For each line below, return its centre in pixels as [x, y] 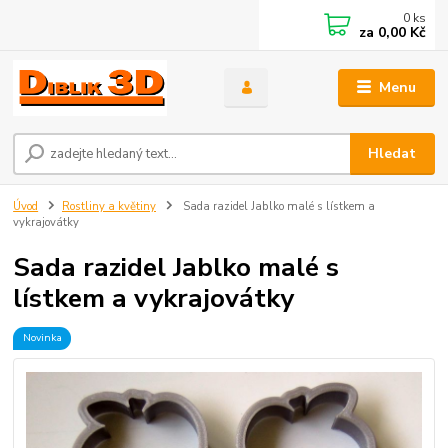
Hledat [392, 154]
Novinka [42, 338]
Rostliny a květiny [109, 207]
